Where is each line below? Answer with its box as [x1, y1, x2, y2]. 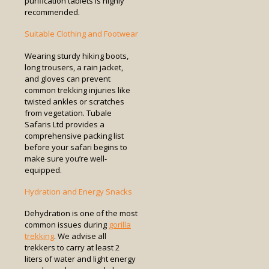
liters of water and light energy [25, 253, 136, 265]
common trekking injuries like [25, 84, 130, 95]
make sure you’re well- [25, 153, 107, 164]
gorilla [109, 219, 131, 231]
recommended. [25, 7, 80, 18]
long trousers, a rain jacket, [25, 61, 123, 73]
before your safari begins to [25, 141, 127, 153]
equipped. [25, 164, 62, 175]
